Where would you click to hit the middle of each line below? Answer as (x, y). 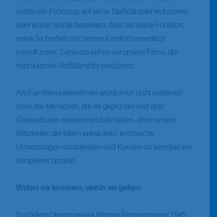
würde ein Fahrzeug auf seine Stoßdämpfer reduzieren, (103, 11)
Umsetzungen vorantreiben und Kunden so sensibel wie (104, 147)
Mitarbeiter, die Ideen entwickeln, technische (85, 133)
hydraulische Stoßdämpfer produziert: (75, 66)
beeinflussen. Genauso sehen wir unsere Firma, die (97, 52)
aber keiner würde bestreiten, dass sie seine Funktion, (100, 25)
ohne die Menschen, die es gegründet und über (90, 106)
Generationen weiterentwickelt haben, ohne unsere (96, 120)
